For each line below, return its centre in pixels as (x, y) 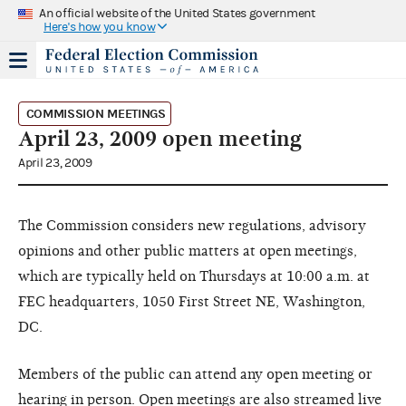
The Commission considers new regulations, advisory (192, 225)
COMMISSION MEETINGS (96, 113)
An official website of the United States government (177, 13)
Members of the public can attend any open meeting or (195, 374)
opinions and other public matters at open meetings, (188, 251)
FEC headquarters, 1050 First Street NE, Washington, (192, 301)
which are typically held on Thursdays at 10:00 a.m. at (194, 276)
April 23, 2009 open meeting (160, 138)
